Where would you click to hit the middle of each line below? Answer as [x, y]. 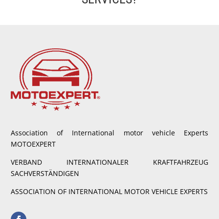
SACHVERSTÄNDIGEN [45, 173]
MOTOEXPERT [33, 144]
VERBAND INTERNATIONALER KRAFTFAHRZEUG [109, 162]
